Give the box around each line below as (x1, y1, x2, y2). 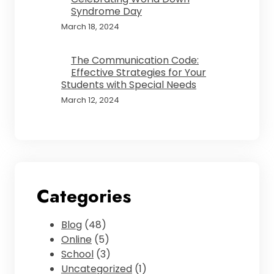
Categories (37, 183, 131, 210)
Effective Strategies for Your (71, 65, 206, 80)
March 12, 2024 (61, 94, 119, 106)
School (61, 247, 94, 262)
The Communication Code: (71, 53, 199, 68)
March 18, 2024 (61, 21, 119, 33)
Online (61, 232, 92, 247)
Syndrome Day (71, 4, 142, 19)
